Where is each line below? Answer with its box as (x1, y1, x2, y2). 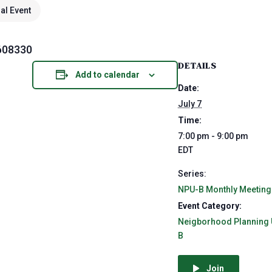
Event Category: (178, 201, 242, 211)
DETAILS (178, 59, 217, 72)
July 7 (178, 99, 202, 109)
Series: (178, 169, 206, 178)
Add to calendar (75, 70, 140, 80)
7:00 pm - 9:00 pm (178, 131, 248, 141)
